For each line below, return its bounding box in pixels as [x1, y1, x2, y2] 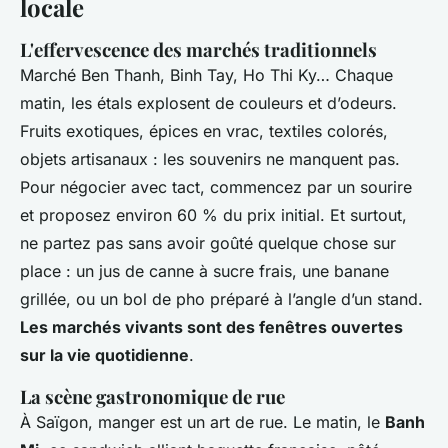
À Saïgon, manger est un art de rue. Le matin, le [20, 411, 385, 432]
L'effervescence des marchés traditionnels [20, 36, 377, 62]
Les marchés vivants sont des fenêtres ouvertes [20, 316, 403, 337]
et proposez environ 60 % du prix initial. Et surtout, [20, 204, 407, 225]
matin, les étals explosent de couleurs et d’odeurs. [20, 92, 397, 113]
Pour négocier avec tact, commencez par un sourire [20, 176, 412, 197]
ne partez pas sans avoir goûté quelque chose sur [20, 232, 396, 253]
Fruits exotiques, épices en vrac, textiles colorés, [20, 120, 388, 141]
